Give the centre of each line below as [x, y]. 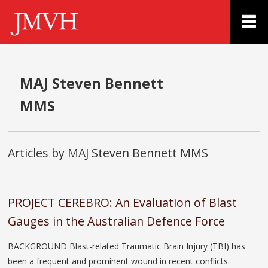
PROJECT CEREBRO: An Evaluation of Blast [123, 202]
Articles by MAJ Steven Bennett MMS [108, 153]
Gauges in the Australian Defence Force [117, 221]
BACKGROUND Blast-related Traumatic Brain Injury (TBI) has [127, 246]
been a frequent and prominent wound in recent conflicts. [119, 261]
